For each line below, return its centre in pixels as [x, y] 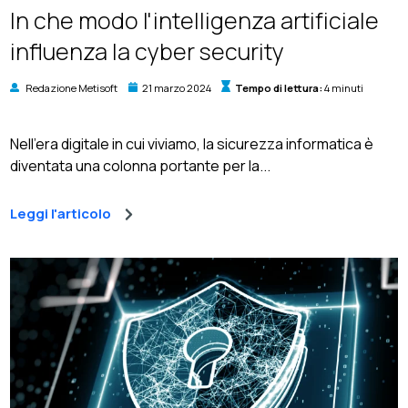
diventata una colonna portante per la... [141, 165]
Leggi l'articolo [61, 213]
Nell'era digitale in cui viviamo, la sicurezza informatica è [192, 143]
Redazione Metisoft [72, 88]
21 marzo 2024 [176, 88]
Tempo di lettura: [278, 88]
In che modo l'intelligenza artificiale [195, 20]
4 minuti [342, 88]
